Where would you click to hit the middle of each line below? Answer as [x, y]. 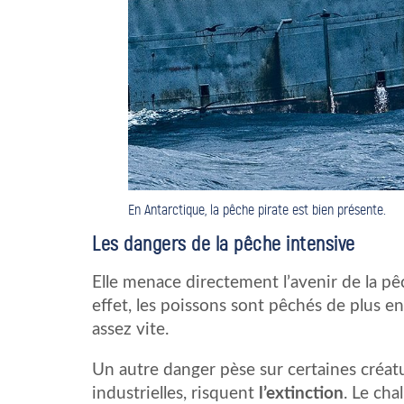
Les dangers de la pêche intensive [224, 244]
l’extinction [301, 394]
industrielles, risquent [175, 394]
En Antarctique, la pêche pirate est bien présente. [257, 210]
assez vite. [130, 330]
